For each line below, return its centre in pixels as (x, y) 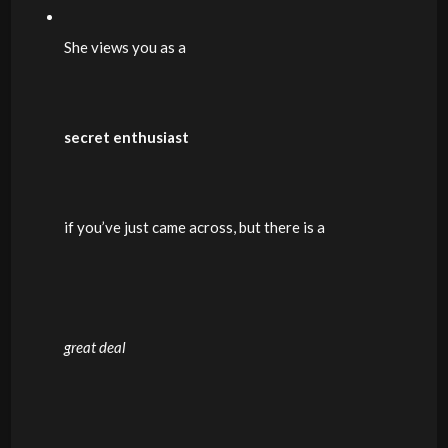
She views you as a (124, 47)
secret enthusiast (126, 137)
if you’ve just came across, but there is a (194, 227)
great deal (94, 347)
